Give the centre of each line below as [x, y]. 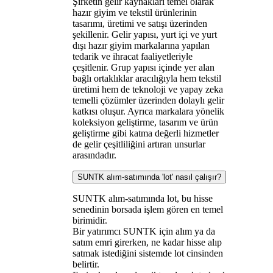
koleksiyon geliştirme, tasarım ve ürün [145, 122]
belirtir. [86, 264]
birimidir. [90, 220]
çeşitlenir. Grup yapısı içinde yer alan [143, 67]
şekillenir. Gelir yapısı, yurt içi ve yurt [144, 34]
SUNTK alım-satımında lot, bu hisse [142, 198]
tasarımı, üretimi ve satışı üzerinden [140, 23]
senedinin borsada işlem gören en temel [147, 209]
